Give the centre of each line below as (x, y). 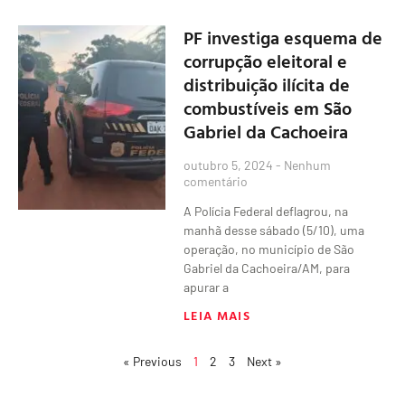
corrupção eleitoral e (266, 60)
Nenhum (306, 165)
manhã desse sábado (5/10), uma (274, 230)
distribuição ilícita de (267, 84)
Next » (264, 361)
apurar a (207, 287)
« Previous (152, 361)
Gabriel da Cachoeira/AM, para (267, 268)
